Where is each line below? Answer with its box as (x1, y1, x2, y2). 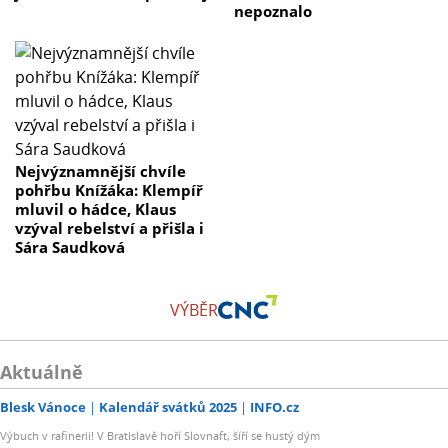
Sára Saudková (15, 237, 125, 258)
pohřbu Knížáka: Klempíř (15, 180, 203, 201)
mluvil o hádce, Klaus (15, 199, 176, 220)
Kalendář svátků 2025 (99, 398, 237, 417)
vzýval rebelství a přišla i (15, 218, 204, 239)
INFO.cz (250, 398, 299, 417)
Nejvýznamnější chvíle (15, 161, 186, 182)
